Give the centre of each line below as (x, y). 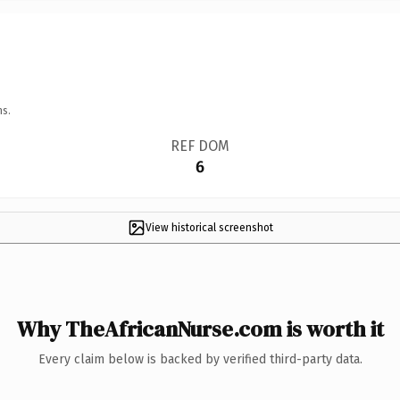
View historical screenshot (209, 227)
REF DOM (200, 146)
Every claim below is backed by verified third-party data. (200, 359)
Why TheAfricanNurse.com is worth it (200, 329)
